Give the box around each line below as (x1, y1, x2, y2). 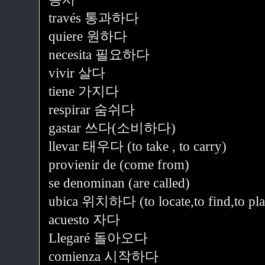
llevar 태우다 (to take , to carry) (49, 139, 227, 154)
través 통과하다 (49, 11, 139, 25)
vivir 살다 (49, 66, 105, 80)
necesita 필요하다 (49, 47, 150, 62)
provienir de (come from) (49, 157, 189, 172)
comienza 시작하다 (49, 249, 159, 264)
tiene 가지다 (49, 84, 119, 99)
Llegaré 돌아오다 (49, 231, 148, 245)
